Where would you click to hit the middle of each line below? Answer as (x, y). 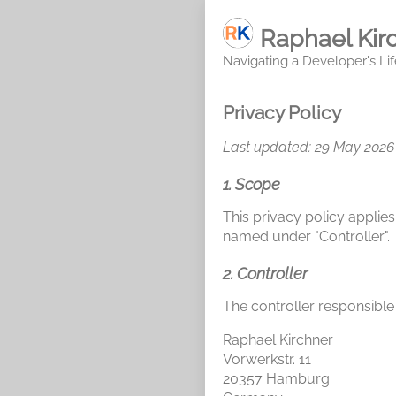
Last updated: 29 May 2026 (308, 148)
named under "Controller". (306, 237)
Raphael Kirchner (278, 340)
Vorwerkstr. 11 (267, 360)
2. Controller (265, 274)
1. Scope (251, 185)
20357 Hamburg (276, 379)
